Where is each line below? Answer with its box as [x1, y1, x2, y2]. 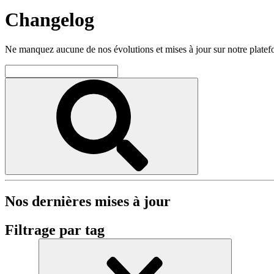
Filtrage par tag [5, 221, 105, 238]
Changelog [5, 8, 94, 31]
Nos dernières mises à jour [5, 193, 171, 209]
